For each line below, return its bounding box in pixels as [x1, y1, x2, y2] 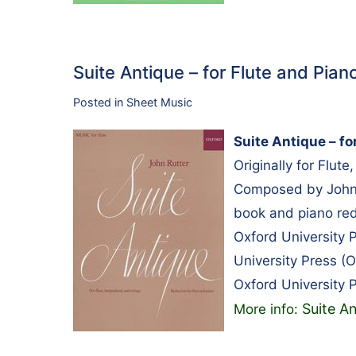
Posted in [73, 95, 126, 110]
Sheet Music [126, 95, 192, 110]
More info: [234, 300, 302, 317]
